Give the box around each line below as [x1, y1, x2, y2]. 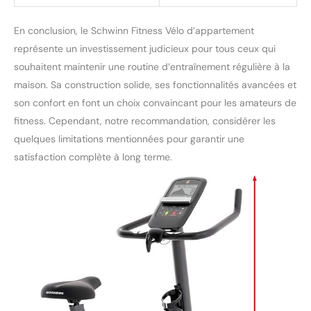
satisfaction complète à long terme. [14, 150, 172, 163]
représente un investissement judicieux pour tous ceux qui [14, 42, 276, 55]
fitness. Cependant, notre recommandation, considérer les [14, 114, 276, 127]
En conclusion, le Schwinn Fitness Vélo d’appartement [14, 24, 254, 37]
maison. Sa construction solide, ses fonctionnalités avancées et [14, 78, 296, 91]
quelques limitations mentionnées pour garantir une [14, 132, 244, 145]
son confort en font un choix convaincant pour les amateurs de [14, 96, 296, 109]
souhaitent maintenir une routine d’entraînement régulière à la [14, 60, 290, 73]
